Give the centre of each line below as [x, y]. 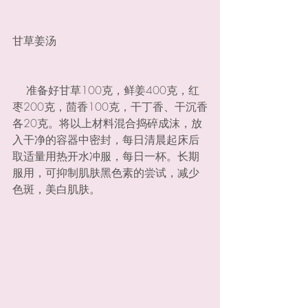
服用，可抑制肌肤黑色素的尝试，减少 [106, 172]
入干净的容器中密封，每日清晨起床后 [106, 139]
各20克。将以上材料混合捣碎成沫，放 [107, 123]
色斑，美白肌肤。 [56, 189]
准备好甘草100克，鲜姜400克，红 [19, 90]
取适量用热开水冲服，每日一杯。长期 [106, 156]
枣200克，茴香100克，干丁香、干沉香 [110, 106]
